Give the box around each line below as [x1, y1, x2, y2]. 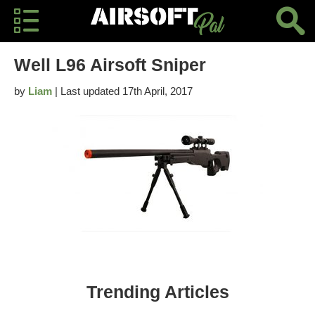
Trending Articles [86, 281, 229, 302]
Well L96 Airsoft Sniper [14, 55, 206, 75]
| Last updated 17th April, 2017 [52, 85, 193, 97]
